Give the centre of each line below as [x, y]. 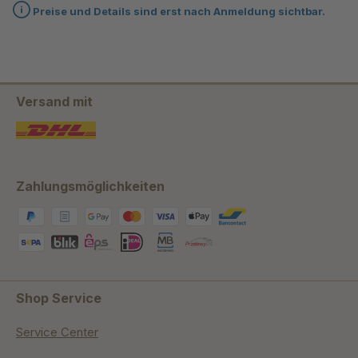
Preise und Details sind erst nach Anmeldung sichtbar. [178, 12]
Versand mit [54, 102]
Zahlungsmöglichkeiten [90, 187]
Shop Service [59, 298]
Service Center [57, 332]
